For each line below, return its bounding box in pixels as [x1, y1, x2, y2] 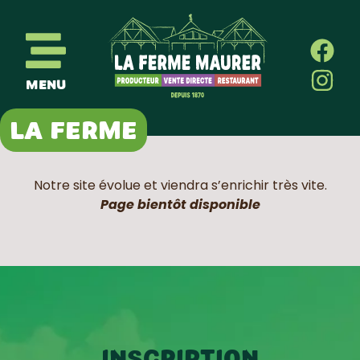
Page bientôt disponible [100, 195, 260, 214]
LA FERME [10, 116, 137, 145]
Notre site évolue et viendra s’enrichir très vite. [33, 176, 327, 194]
